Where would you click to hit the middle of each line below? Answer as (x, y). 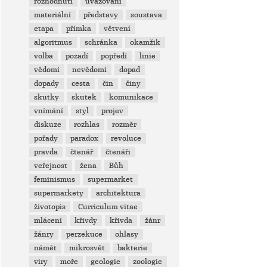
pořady (46, 138)
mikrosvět (87, 248)
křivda (121, 221)
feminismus (55, 179)
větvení (117, 29)
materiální (53, 15)
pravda (46, 152)
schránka (101, 42)
